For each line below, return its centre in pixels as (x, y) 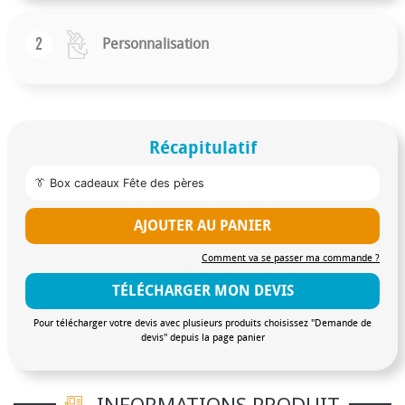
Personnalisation (155, 43)
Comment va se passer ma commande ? (291, 258)
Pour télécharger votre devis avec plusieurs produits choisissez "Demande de (202, 323)
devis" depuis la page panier (202, 337)
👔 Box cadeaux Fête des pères (119, 183)
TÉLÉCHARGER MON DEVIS (202, 290)
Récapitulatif (202, 147)
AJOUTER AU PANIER (202, 225)
